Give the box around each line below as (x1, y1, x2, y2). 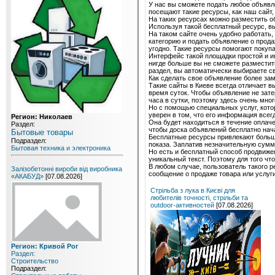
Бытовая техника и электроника (11, 144, 110, 152)
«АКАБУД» (11, 172, 44, 180)
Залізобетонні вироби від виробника (11, 165, 122, 172)
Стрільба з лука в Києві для (150, 186, 235, 194)
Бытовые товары (11, 128, 73, 137)
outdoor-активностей (150, 201, 214, 209)
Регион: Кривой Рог (11, 242, 79, 250)
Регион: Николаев (11, 113, 72, 120)
